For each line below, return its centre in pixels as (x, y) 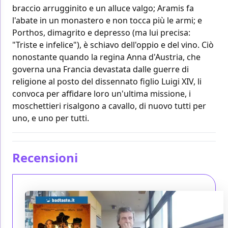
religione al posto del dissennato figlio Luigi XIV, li (107, 81)
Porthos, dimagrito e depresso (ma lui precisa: (101, 32)
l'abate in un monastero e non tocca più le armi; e (107, 20)
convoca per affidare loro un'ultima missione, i (102, 93)
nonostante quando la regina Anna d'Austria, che (106, 57)
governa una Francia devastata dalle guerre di (101, 69)
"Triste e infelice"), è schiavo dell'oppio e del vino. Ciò (113, 45)
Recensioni (45, 157)
